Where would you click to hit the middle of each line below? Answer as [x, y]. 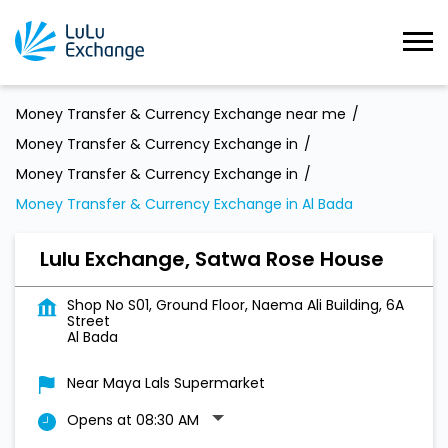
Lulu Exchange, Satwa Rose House [212, 259]
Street [88, 321]
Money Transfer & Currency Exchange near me [181, 114]
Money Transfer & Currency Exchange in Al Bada [184, 204]
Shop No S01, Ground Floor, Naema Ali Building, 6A [235, 305]
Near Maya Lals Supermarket [166, 383]
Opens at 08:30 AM [133, 420]
